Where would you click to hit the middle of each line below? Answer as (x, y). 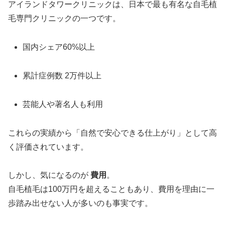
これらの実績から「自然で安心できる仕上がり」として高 (113, 133)
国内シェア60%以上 (59, 47)
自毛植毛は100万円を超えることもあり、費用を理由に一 (111, 189)
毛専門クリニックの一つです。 (64, 19)
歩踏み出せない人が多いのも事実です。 (80, 203)
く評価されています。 (48, 147)
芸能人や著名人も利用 (63, 104)
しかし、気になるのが (49, 175)
